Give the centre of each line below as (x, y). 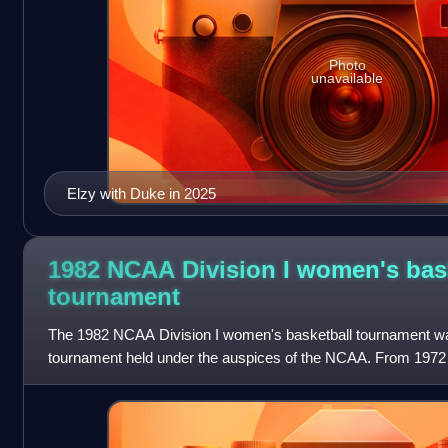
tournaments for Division (127, 380)
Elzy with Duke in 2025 (141, 193)
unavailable (347, 77)
